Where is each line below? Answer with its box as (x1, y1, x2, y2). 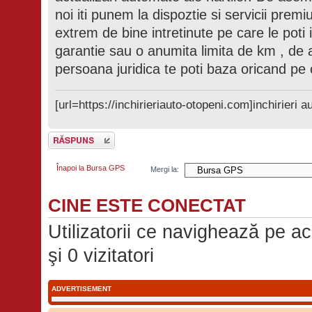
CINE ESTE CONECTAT (47, 196, 246, 216)
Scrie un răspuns (47, 132, 106, 141)
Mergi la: (150, 165, 180, 174)
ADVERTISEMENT (51, 284, 111, 292)
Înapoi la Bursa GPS (56, 163, 125, 172)
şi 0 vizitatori (47, 245, 154, 267)
